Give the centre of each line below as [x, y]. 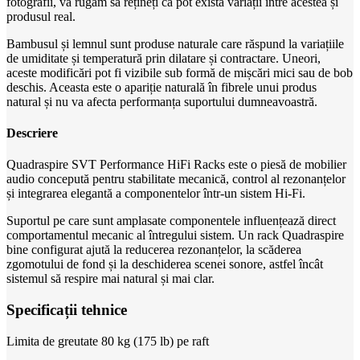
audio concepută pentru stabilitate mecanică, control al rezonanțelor [176, 179]
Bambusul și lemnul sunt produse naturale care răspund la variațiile [175, 43]
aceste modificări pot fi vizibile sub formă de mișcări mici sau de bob [180, 72]
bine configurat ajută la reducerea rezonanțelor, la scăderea [154, 250]
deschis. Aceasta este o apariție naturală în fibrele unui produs [162, 87]
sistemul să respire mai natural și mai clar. [110, 279]
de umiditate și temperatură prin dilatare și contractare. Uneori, [164, 58]
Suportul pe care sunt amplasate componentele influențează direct [171, 221]
